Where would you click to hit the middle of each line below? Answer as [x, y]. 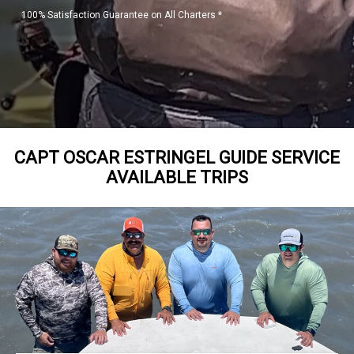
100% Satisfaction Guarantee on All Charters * [121, 15]
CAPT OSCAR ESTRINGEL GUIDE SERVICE [177, 158]
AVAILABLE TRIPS [177, 177]
